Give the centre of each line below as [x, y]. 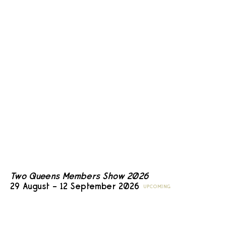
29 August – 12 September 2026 [75, 187]
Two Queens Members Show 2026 [79, 176]
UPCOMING [157, 187]
